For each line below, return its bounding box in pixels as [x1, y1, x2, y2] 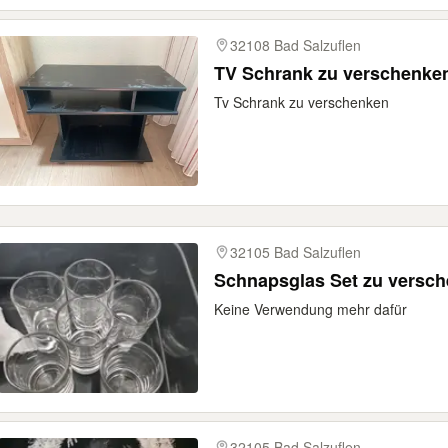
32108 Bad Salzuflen [230, 35, 361, 55]
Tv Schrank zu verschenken [214, 92, 389, 112]
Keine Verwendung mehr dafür [214, 299, 407, 319]
